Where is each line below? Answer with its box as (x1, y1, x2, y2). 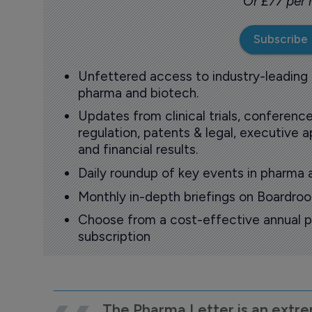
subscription (77, 228, 150, 245)
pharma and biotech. (77, 84, 198, 101)
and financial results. (77, 141, 198, 158)
